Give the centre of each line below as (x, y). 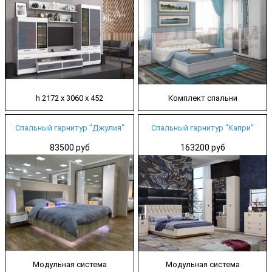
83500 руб (70, 147)
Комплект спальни (202, 98)
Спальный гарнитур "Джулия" (70, 127)
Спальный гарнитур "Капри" (202, 127)
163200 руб (202, 147)
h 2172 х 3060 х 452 (70, 98)
